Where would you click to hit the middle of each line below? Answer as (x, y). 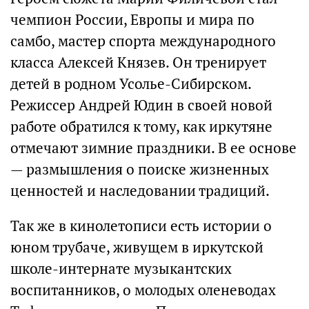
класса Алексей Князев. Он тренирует (138, 62)
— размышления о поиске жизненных (140, 169)
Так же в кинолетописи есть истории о (141, 226)
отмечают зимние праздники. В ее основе (153, 148)
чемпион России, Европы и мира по (132, 19)
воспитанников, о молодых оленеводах (143, 290)
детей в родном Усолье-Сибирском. (131, 83)
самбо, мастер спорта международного (143, 41)
